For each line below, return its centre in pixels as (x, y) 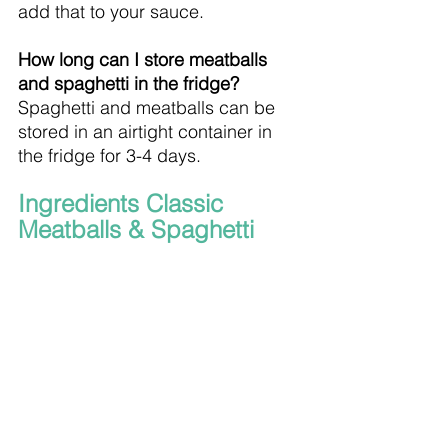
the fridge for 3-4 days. (109, 155)
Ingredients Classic (124, 203)
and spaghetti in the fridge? (128, 83)
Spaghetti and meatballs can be (149, 107)
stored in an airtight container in (147, 131)
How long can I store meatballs (145, 59)
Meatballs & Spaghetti (136, 229)
